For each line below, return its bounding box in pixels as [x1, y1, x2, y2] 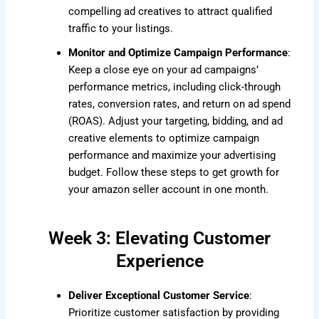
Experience [115, 251, 204, 272]
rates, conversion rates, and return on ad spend [68, 97, 291, 110]
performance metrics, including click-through [68, 80, 281, 93]
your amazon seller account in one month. [68, 182, 269, 196]
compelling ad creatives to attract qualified [68, 4, 273, 18]
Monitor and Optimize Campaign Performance [68, 46, 288, 59]
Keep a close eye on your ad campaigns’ [68, 63, 259, 76]
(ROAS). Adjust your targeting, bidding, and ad [68, 114, 283, 127]
